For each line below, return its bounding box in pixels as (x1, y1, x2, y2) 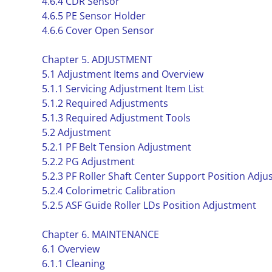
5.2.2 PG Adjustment (41, 155, 135, 168)
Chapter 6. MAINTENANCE (41, 228, 159, 241)
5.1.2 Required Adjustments (41, 97, 168, 110)
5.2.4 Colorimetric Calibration (41, 184, 175, 197)
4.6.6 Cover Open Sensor (41, 24, 154, 37)
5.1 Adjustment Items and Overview (41, 67, 203, 81)
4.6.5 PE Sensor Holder (41, 9, 146, 22)
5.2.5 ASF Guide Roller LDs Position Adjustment (41, 199, 256, 212)
